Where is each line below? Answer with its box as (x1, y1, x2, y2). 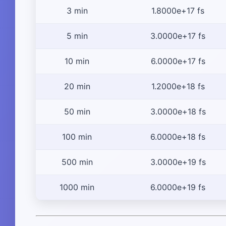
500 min (61, 157, 93, 167)
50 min (64, 106, 90, 117)
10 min (65, 56, 89, 67)
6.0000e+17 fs (150, 56, 205, 67)
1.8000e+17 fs (151, 6, 204, 16)
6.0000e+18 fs (150, 132, 205, 142)
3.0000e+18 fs (150, 106, 206, 117)
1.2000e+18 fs (151, 81, 205, 92)
